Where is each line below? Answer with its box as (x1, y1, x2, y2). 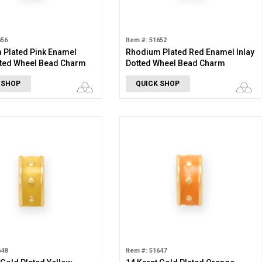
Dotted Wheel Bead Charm (125, 58, 225, 68)
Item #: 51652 (125, 36, 167, 44)
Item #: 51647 (125, 247, 167, 254)
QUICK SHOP (136, 80, 180, 88)
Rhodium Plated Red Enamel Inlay (125, 47, 254, 57)
